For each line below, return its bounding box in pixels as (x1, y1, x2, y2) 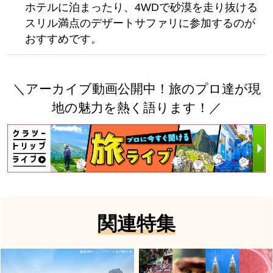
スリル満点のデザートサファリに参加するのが (24, 16, 255, 29)
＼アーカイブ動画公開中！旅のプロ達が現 (12, 81, 261, 96)
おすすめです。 (24, 32, 102, 45)
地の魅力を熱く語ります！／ (51, 100, 222, 115)
